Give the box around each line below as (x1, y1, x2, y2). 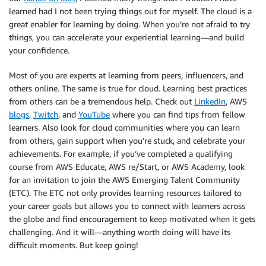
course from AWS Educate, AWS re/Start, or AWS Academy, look (9, 161, 245, 172)
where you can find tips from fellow (110, 109, 245, 119)
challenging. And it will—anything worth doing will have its (9, 227, 230, 237)
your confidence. (9, 45, 69, 55)
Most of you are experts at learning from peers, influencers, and (9, 70, 243, 80)
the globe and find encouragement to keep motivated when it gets (9, 214, 255, 224)
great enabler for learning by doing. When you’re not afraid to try (9, 19, 250, 29)
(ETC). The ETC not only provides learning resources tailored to (9, 188, 242, 198)
